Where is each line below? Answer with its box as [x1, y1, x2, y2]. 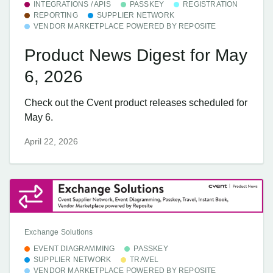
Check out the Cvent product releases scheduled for [24, 97, 247, 108]
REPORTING [34, 10, 78, 19]
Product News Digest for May [24, 46, 247, 65]
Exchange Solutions [24, 228, 93, 237]
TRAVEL [130, 255, 159, 264]
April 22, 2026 [24, 136, 78, 146]
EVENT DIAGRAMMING [34, 244, 115, 253]
